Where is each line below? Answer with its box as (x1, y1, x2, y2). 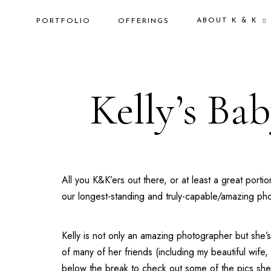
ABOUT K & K (197, 17, 258, 24)
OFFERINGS (118, 18, 169, 25)
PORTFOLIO (36, 18, 91, 25)
